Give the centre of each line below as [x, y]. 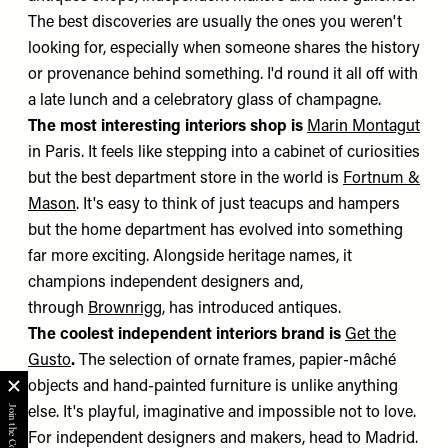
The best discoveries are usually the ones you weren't [215, 22]
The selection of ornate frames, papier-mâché [237, 360]
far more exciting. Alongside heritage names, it [190, 256]
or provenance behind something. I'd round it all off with [223, 74]
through [58, 308]
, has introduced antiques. [251, 308]
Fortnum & [381, 178]
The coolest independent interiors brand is [186, 334]
